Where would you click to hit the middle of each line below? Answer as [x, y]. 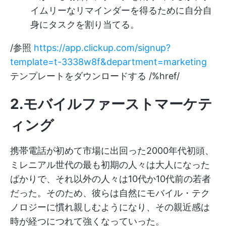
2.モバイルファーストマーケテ [111, 104]
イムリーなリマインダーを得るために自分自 [121, 11]
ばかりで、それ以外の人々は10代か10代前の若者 [110, 179]
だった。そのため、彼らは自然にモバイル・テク [110, 193]
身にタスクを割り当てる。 [85, 25]
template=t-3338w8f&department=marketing [108, 62]
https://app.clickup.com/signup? [102, 48]
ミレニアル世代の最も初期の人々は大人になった [110, 165]
